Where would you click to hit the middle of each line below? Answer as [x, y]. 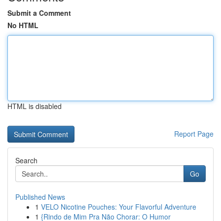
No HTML [23, 25]
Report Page [194, 134]
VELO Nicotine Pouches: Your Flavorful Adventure [119, 207]
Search [26, 160]
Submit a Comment [39, 13]
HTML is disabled [35, 106]
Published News [40, 197]
